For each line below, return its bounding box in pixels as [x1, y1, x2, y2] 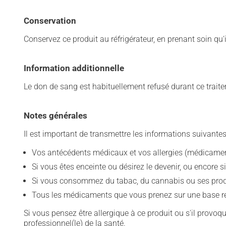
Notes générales [24, 110, 87, 121]
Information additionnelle [24, 63, 124, 73]
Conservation [24, 16, 76, 26]
